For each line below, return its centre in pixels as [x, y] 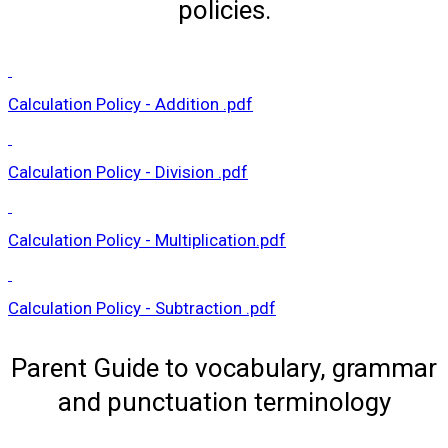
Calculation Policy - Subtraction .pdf [142, 308]
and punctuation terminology [224, 402]
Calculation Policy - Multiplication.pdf [147, 240]
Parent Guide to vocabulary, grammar [224, 368]
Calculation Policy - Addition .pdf [130, 104]
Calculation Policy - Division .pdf [128, 172]
